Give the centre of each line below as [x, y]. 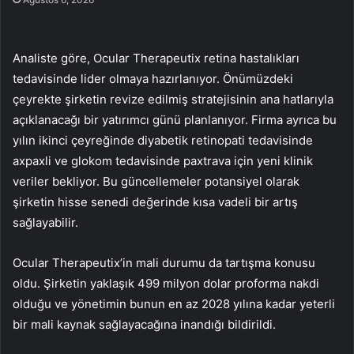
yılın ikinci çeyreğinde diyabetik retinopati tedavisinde [163, 141]
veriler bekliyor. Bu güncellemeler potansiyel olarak [156, 182]
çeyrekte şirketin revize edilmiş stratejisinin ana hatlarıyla [173, 100]
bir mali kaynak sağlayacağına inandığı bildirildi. [144, 325]
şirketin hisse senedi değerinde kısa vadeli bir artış [155, 202]
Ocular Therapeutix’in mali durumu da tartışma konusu [164, 263]
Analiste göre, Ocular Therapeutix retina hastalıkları [156, 58]
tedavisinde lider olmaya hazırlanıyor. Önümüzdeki [153, 79]
